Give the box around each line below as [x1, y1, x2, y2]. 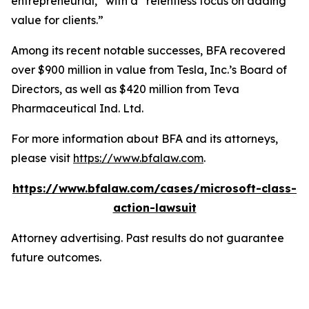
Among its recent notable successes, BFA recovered [11, 43, 286, 57]
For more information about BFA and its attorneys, [11, 132, 278, 146]
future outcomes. [11, 250, 101, 264]
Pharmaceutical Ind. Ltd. [11, 101, 143, 115]
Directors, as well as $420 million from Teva [11, 82, 239, 96]
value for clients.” [11, 13, 103, 27]
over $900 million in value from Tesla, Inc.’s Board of [11, 63, 287, 77]
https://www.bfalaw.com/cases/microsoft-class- [12, 181, 297, 195]
